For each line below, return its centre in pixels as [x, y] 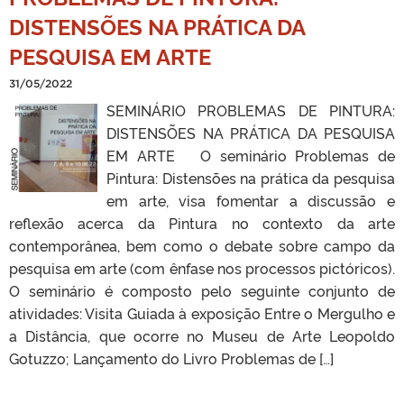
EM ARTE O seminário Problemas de [251, 155]
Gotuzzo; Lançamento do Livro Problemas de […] [171, 358]
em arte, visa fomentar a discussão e [251, 200]
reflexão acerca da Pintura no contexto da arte [202, 222]
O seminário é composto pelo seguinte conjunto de [202, 290]
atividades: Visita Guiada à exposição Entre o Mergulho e [202, 312]
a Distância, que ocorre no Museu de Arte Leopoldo [202, 335]
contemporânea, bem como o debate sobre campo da [202, 245]
